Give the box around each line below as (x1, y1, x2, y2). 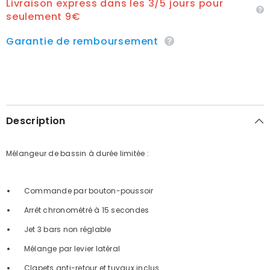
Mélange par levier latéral (16, 243, 121, 254)
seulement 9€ (6, 9, 81, 24)
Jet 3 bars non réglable (16, 224, 111, 234)
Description (6, 113, 66, 128)
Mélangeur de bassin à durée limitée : (6, 148, 149, 159)
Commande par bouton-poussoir (16, 185, 154, 196)
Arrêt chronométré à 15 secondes (16, 204, 149, 215)
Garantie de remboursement (6, 34, 159, 48)
